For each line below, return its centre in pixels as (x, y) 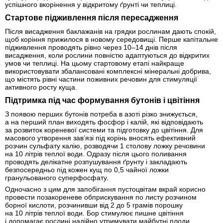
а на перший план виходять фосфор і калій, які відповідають (104, 122)
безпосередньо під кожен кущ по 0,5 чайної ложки (87, 170)
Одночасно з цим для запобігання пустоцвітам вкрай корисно (105, 189)
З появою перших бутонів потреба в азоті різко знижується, (101, 114)
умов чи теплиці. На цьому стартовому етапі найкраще (95, 63)
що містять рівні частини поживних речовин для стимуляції (101, 79)
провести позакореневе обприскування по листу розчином (101, 197)
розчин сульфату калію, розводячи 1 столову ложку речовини (105, 146)
